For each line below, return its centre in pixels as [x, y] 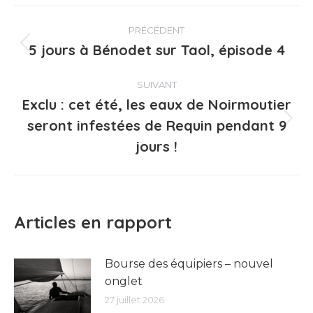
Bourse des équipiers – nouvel [189, 264]
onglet [124, 281]
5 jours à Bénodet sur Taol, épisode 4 [156, 50]
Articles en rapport [93, 222]
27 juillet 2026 [134, 300]
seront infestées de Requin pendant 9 [156, 125]
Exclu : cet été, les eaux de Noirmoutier [156, 104]
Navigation [75, 20]
